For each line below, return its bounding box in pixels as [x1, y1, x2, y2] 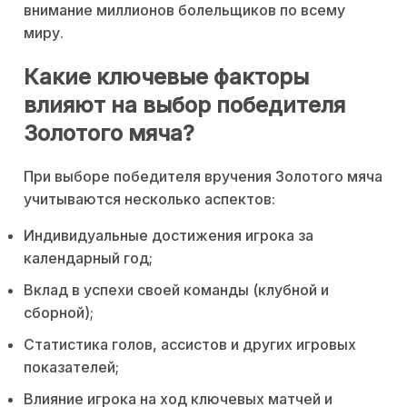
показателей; [24, 358, 119, 377]
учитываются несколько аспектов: [24, 190, 275, 209]
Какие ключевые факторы [24, 64, 309, 91]
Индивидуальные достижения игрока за [24, 226, 313, 245]
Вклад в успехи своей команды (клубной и [24, 281, 329, 300]
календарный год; [24, 249, 153, 268]
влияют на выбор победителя [24, 92, 345, 119]
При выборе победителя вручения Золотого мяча [24, 167, 382, 186]
